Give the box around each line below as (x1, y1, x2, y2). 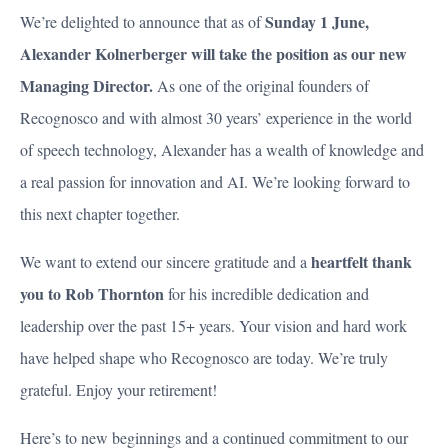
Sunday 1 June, (261, 10, 369, 33)
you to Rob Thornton (20, 282, 168, 305)
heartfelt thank (311, 250, 412, 273)
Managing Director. (20, 74, 153, 97)
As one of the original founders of (153, 75, 369, 96)
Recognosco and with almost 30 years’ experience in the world (20, 107, 412, 128)
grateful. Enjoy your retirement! (20, 379, 217, 400)
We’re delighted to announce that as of (20, 11, 261, 32)
